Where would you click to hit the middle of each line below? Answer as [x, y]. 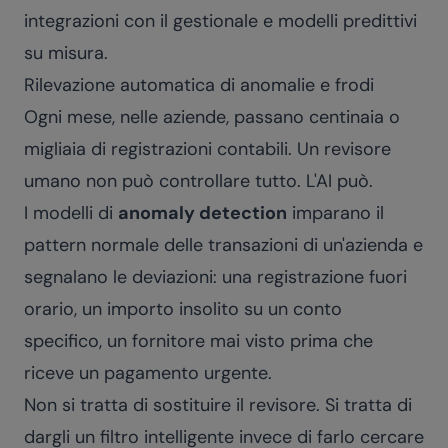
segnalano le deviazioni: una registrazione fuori [215, 277]
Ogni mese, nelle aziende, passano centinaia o [212, 117]
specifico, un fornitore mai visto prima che [198, 341]
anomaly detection [202, 213]
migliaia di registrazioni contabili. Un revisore [207, 149]
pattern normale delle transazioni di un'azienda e [223, 245]
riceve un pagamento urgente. [148, 373]
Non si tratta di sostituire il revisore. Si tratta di [218, 405]
